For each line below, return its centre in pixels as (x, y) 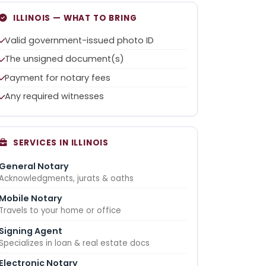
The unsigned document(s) (65, 59)
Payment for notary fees (58, 77)
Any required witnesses (55, 96)
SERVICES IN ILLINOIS (61, 142)
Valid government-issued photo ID (80, 40)
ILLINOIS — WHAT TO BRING (75, 18)
